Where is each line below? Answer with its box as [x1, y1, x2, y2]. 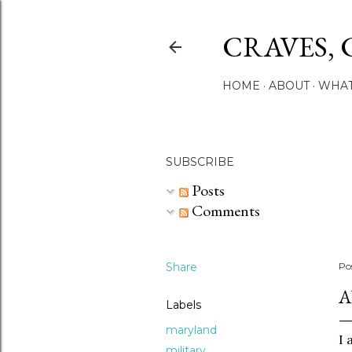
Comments [189, 200, 260, 221]
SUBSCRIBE [166, 155, 234, 169]
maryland [166, 323, 217, 337]
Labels [166, 298, 201, 312]
